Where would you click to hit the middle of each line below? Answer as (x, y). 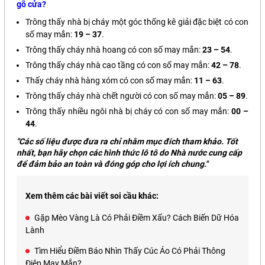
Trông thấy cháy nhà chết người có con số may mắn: (122, 96)
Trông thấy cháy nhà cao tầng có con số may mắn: (118, 65)
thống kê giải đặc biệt (183, 22)
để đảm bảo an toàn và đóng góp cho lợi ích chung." (112, 164)
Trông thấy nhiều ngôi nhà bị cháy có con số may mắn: (129, 111)
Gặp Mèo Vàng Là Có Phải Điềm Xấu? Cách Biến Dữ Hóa (137, 218)
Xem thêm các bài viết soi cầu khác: (92, 196)
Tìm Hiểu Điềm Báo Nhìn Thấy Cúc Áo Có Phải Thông (130, 251)
